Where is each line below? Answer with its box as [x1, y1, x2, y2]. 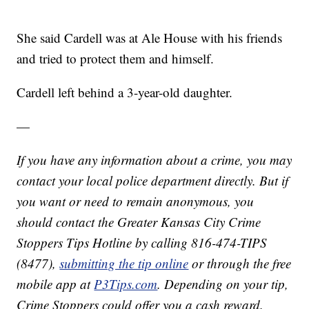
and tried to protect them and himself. [17, 50, 215, 68]
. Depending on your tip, [157, 275, 289, 293]
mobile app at [17, 275, 94, 293]
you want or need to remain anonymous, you [17, 192, 255, 210]
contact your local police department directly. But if [17, 172, 289, 190]
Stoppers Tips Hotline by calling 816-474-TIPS [17, 234, 268, 252]
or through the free [188, 255, 292, 272]
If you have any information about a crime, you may [17, 151, 292, 169]
